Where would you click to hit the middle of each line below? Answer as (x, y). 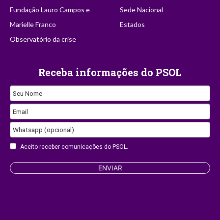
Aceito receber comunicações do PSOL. (74, 147)
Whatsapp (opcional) (43, 130)
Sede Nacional (142, 10)
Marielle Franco (33, 25)
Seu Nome (27, 94)
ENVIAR (110, 168)
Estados (133, 25)
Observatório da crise (43, 39)
